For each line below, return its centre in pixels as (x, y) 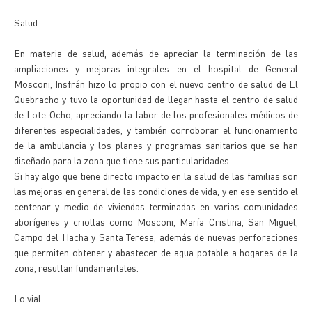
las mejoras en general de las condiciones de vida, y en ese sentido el (156, 191)
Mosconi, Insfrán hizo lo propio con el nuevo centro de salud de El (156, 84)
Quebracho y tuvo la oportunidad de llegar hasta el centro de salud (156, 99)
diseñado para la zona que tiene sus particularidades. (123, 160)
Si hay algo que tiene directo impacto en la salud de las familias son (156, 175)
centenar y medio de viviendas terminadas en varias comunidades (156, 206)
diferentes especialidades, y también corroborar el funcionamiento (156, 130)
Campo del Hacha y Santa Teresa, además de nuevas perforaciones (156, 237)
